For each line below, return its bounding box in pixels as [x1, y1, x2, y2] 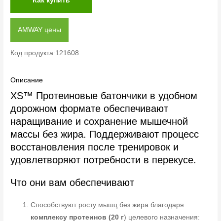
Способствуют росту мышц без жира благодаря [31, 201, 184, 209]
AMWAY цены [18, 26, 62, 34]
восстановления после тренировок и [10, 142, 179, 153]
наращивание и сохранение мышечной [10, 116, 188, 127]
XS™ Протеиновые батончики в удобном [10, 90, 198, 102]
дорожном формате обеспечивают [10, 103, 169, 114]
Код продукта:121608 [10, 49, 79, 57]
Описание [10, 76, 43, 84]
